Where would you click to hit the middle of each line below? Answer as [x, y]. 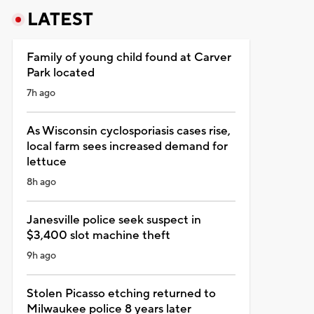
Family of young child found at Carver [129, 57]
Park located [60, 73]
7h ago [41, 93]
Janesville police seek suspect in [114, 220]
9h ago [41, 255]
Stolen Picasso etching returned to [121, 293]
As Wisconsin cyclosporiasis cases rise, [128, 131]
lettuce [46, 162]
